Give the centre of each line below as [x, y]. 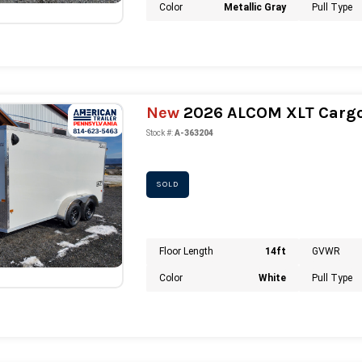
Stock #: [159, 133]
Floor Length [186, 252]
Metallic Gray [255, 8]
